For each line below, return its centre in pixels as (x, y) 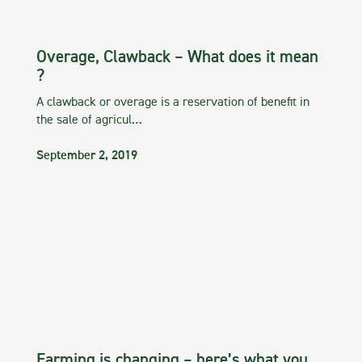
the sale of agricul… (89, 120)
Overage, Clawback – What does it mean (177, 58)
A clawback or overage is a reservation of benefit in (173, 103)
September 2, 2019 (87, 156)
